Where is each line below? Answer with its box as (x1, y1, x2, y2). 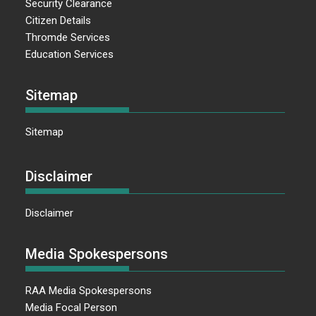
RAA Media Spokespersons (25, 284, 152, 298)
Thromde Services (25, 30, 111, 44)
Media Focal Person (25, 301, 118, 315)
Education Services (25, 47, 114, 61)
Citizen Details (25, 13, 92, 27)
